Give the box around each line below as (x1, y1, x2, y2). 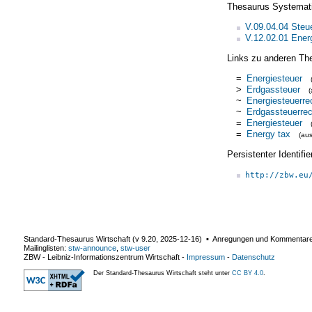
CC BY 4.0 (232, 269, 263, 276)
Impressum (187, 252, 225, 261)
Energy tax (246, 128, 290, 139)
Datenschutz (232, 252, 275, 261)
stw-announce (68, 243, 116, 252)
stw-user (120, 243, 150, 252)
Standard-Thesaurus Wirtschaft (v (24, 234, 141, 243)
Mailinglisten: (24, 243, 68, 252)
